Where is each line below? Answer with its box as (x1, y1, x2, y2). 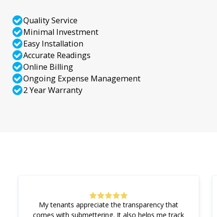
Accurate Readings (23, 50, 91, 61)
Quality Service (23, 15, 77, 26)
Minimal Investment (23, 27, 98, 38)
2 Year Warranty (23, 85, 82, 96)
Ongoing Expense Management (23, 73, 140, 84)
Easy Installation (23, 38, 83, 49)
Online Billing (23, 62, 73, 73)
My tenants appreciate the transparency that (39, 200, 178, 210)
